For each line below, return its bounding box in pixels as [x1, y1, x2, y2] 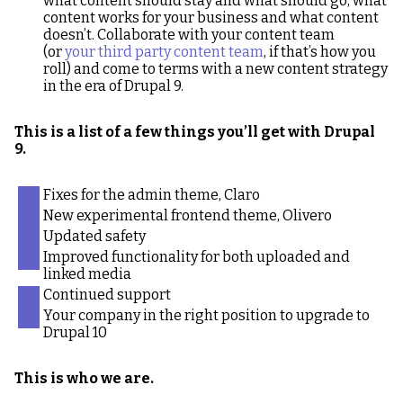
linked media [43, 265, 131, 282]
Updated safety [43, 228, 146, 245]
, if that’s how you [264, 43, 376, 60]
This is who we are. [14, 370, 157, 387]
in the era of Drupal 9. [43, 77, 186, 94]
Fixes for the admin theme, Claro [43, 186, 260, 203]
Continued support [43, 286, 171, 303]
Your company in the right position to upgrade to [43, 307, 370, 324]
